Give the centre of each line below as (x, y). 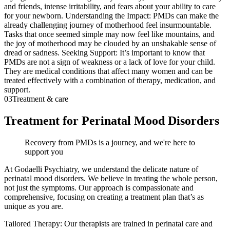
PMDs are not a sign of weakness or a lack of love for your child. (110, 62)
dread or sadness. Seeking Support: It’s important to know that (104, 53)
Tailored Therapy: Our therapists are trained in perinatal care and (108, 224)
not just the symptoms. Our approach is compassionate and (99, 188)
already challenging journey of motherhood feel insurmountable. (108, 25)
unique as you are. (34, 206)
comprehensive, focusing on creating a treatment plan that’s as (104, 197)
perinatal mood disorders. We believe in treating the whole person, (111, 179)
